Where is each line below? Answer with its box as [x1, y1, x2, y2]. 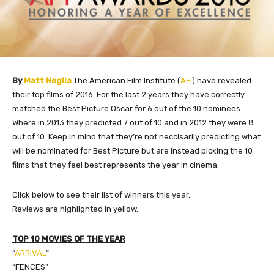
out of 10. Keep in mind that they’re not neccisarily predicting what [12, 131, 261, 141]
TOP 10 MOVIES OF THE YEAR [12, 234, 125, 243]
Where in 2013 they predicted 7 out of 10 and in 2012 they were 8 [12, 117, 254, 127]
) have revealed [192, 75, 251, 85]
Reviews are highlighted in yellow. [12, 204, 138, 213]
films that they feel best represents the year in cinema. [12, 160, 219, 169]
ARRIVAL [15, 248, 46, 257]
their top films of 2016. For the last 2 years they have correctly [12, 89, 245, 99]
